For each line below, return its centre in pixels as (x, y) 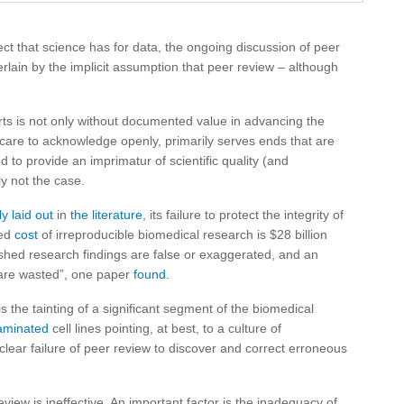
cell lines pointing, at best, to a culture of (165, 328)
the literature (106, 215)
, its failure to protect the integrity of (243, 215)
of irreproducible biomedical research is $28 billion (183, 234)
